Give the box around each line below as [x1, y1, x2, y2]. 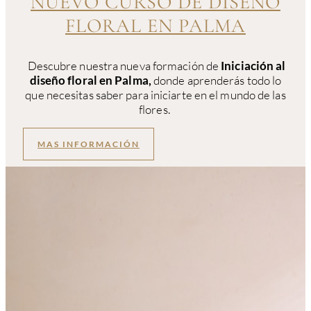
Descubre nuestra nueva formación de [25, 58, 221, 74]
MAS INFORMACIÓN [37, 139, 140, 150]
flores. [139, 102, 172, 117]
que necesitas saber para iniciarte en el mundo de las [25, 87, 286, 103]
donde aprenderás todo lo [153, 73, 282, 88]
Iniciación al [221, 58, 286, 74]
